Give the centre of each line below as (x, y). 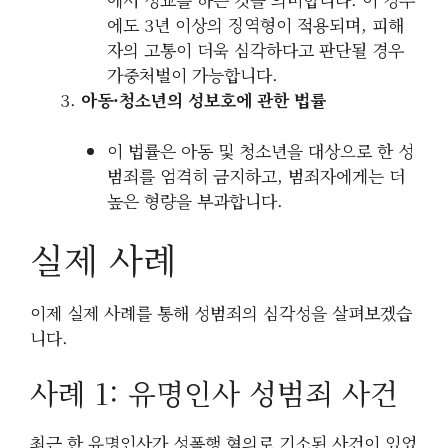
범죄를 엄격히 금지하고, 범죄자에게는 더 (255, 175)
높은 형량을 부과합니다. (194, 200)
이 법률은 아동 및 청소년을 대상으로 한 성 (260, 150)
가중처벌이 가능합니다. (192, 75)
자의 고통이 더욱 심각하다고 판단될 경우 (255, 50)
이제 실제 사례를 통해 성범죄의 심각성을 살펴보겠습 (221, 313)
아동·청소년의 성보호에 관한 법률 (203, 100)
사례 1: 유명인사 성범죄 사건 (214, 392)
